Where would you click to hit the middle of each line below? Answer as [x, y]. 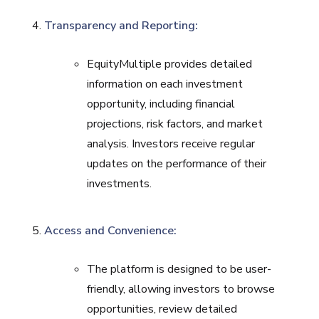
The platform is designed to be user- [179, 269]
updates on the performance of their [177, 164]
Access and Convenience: [111, 231]
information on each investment [165, 84]
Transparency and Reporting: [121, 26]
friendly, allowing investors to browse [181, 289]
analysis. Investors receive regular [171, 144]
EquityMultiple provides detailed [170, 64]
